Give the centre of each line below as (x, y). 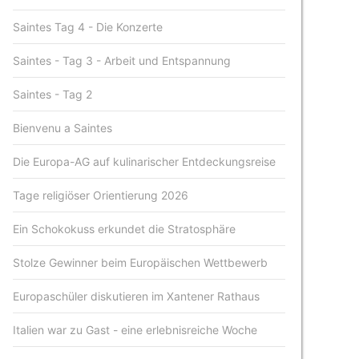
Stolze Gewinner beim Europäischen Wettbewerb (141, 262)
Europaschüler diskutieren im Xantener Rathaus (137, 296)
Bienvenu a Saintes (63, 128)
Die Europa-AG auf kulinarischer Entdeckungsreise (145, 161)
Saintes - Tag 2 (53, 94)
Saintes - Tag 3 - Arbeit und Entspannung (122, 61)
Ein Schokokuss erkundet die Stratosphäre (125, 229)
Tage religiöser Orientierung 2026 (101, 195)
